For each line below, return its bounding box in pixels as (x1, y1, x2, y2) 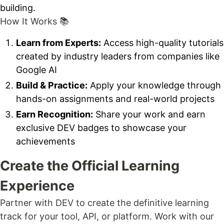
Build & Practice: (16, 79, 87, 90)
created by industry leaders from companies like (16, 50, 219, 61)
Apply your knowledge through (87, 79, 221, 90)
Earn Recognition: (16, 108, 93, 119)
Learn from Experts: (16, 37, 101, 48)
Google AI (16, 64, 57, 75)
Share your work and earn (93, 108, 205, 119)
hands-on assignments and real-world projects (16, 93, 214, 104)
